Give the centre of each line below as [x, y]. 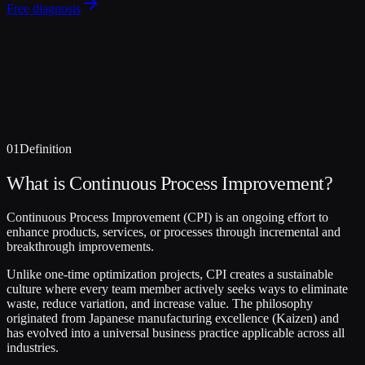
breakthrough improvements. [80, 246]
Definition [46, 148]
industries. [33, 347]
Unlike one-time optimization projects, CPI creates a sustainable [170, 274]
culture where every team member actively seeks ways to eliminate [177, 288]
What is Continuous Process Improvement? [170, 183]
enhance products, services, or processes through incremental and [174, 231]
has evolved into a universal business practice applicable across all [176, 332]
